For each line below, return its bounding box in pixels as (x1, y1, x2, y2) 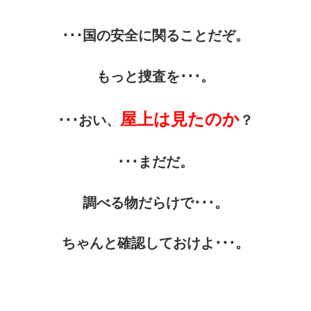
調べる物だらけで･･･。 (83, 194, 228, 210)
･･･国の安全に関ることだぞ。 (62, 28, 249, 44)
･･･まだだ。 (117, 154, 194, 170)
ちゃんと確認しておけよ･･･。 (62, 235, 249, 251)
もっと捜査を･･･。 (96, 68, 215, 84)
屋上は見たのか (120, 110, 239, 129)
